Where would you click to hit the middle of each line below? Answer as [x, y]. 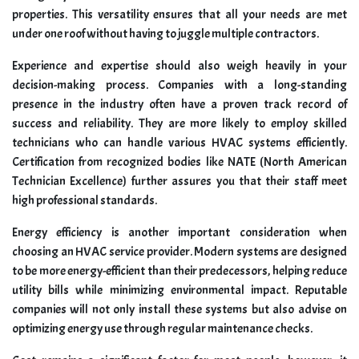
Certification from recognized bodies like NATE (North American [179, 161]
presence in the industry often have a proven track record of [179, 104]
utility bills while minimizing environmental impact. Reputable [179, 290]
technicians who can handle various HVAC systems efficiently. [179, 142]
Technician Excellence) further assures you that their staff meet [179, 181]
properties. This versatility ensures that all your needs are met [179, 14]
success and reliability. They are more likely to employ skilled [179, 123]
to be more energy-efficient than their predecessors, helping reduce [179, 270]
